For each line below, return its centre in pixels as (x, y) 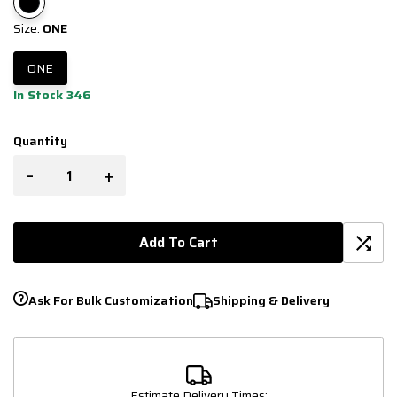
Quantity (40, 141)
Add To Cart (178, 243)
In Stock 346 (52, 95)
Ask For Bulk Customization (111, 300)
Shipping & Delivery (271, 300)
